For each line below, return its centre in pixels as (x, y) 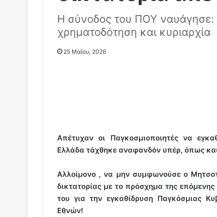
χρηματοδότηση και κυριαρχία (134, 32)
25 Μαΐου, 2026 (85, 51)
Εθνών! (70, 210)
